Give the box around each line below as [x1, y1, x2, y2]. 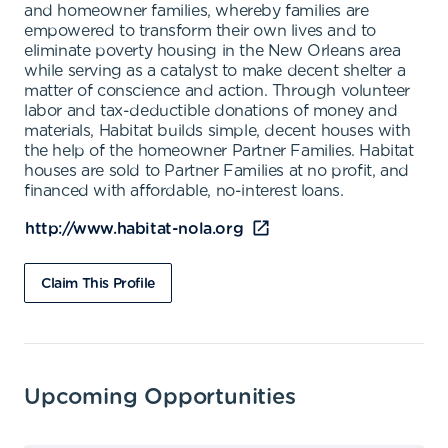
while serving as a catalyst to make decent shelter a [24, 63, 406, 79]
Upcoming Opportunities [24, 386, 296, 408]
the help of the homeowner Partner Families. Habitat [24, 143, 414, 159]
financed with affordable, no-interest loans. [24, 183, 344, 199]
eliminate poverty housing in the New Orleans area [24, 43, 401, 59]
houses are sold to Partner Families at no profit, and [24, 163, 409, 179]
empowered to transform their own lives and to [24, 23, 377, 39]
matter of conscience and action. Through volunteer [24, 83, 411, 99]
